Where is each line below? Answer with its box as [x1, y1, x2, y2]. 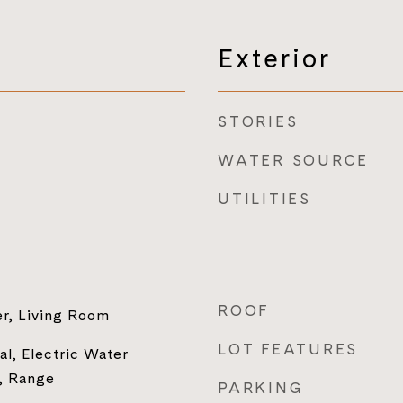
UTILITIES [218, 188, 311, 210]
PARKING [218, 377, 304, 399]
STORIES [218, 111, 299, 132]
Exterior [218, 40, 331, 76]
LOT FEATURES [218, 338, 358, 360]
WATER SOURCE [218, 149, 369, 171]
